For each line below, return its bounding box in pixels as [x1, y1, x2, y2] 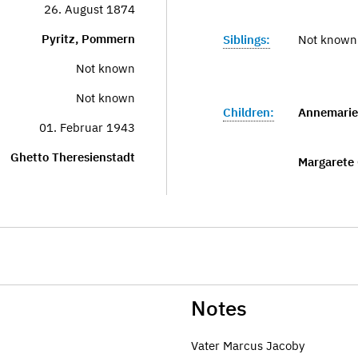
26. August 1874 [44, 2, 135, 17]
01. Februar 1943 [39, 120, 135, 135]
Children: [223, 105, 274, 120]
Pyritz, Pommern [42, 31, 135, 46]
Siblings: [223, 32, 270, 47]
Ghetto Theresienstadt [10, 149, 135, 165]
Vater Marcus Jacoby [191, 337, 304, 353]
